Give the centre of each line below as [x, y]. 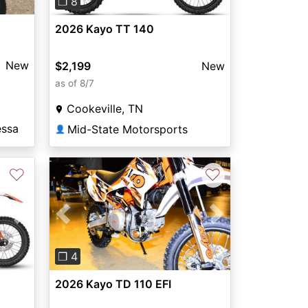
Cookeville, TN [104, 109]
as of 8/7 [74, 84]
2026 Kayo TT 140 [104, 29]
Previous [85, 222]
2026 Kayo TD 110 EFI [113, 284]
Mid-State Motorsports [127, 130]
